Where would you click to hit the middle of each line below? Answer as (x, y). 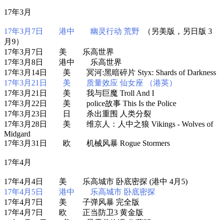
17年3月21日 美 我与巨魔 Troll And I (79, 93)
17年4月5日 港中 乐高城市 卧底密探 (80, 192)
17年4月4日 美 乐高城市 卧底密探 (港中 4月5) (96, 181)
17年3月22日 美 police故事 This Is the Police (90, 103)
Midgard (17, 134)
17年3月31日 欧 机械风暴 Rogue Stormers (87, 143)
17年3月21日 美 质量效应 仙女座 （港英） (90, 82)
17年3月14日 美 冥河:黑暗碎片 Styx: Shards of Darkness (110, 72)
